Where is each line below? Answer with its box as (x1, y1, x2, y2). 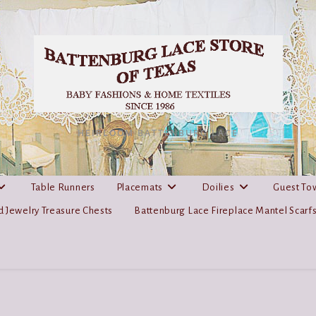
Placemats (116, 181, 163, 193)
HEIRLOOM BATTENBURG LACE (78, 126, 238, 139)
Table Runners (30, 181, 95, 193)
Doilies (201, 181, 235, 193)
